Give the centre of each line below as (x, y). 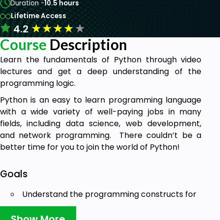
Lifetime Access (39, 16)
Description (87, 44)
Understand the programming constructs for (109, 194)
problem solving (53, 206)
